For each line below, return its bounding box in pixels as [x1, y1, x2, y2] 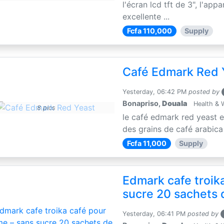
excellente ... [122, 11, 170, 21]
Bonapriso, [122, 99, 162, 107]
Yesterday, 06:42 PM [122, 88, 187, 95]
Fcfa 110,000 [126, 26, 172, 35]
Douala [162, 99, 188, 107]
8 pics [36, 104, 55, 112]
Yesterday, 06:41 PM [122, 210, 186, 217]
